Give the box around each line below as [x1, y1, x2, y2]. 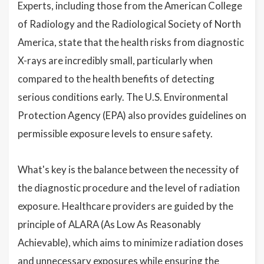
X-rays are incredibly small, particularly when [18, 54, 213, 67]
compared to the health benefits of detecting [18, 72, 214, 85]
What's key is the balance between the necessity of [18, 163, 239, 176]
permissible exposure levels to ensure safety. [18, 127, 213, 140]
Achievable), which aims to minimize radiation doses [18, 236, 243, 249]
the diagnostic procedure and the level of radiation [18, 181, 240, 194]
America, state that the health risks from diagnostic [18, 36, 244, 49]
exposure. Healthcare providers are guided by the [18, 200, 233, 213]
